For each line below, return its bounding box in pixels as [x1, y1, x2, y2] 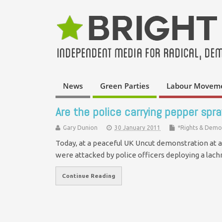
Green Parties [100, 81, 149, 91]
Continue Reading [61, 172, 115, 179]
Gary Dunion [63, 124, 98, 131]
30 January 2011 [114, 124, 161, 131]
